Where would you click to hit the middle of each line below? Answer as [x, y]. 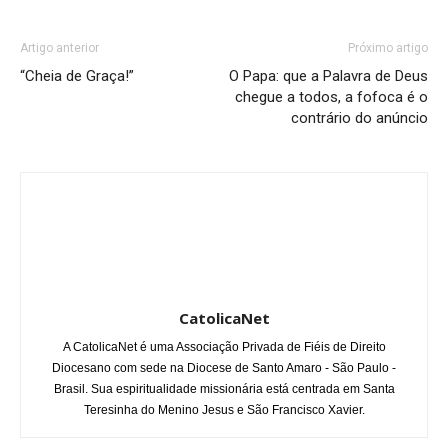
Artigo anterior [59, 47]
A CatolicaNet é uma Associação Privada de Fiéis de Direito [224, 346]
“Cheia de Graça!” [77, 75]
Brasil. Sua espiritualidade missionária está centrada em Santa [224, 388]
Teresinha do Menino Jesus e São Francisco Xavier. [224, 409]
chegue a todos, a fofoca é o [331, 96]
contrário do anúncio [359, 117]
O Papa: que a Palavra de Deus [328, 75]
